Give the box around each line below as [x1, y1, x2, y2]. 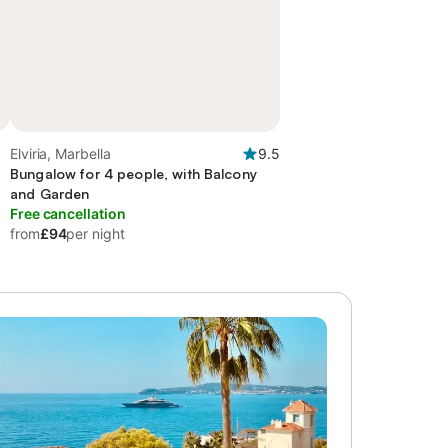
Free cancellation [10, 205, 126, 222]
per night [66, 225, 125, 242]
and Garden [10, 185, 90, 202]
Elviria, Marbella [10, 145, 111, 162]
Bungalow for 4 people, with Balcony [10, 165, 257, 182]
